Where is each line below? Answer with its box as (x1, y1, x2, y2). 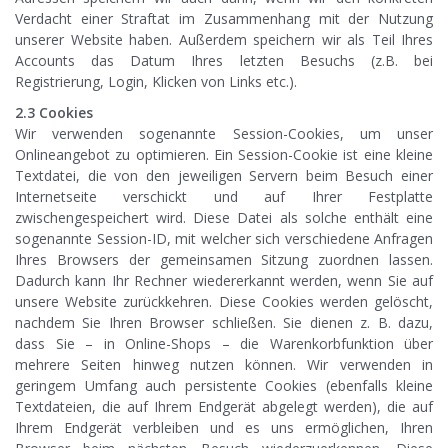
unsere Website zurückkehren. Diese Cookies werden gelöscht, (15, 292, 433, 312)
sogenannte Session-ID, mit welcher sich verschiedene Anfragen (15, 229, 433, 249)
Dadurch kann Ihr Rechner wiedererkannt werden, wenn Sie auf (15, 271, 433, 291)
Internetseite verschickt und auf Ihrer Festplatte (15, 187, 433, 207)
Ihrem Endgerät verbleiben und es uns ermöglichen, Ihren (15, 418, 433, 438)
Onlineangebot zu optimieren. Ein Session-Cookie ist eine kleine (15, 145, 433, 165)
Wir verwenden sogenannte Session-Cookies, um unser (15, 124, 433, 144)
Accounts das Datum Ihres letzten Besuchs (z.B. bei (15, 51, 433, 71)
